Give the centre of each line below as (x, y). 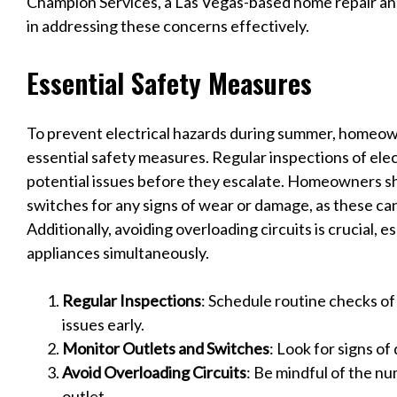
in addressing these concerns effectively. (168, 26)
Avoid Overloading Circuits (154, 373)
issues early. (103, 325)
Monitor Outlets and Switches (166, 349)
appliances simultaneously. (118, 253)
